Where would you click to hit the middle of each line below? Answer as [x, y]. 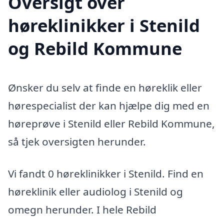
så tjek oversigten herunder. [77, 142]
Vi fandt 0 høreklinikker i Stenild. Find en [106, 174]
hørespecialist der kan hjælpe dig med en [109, 106]
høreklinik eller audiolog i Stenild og [95, 192]
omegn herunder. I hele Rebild [82, 210]
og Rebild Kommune [95, 48]
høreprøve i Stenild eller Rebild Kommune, [111, 124]
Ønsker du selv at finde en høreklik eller [105, 88]
